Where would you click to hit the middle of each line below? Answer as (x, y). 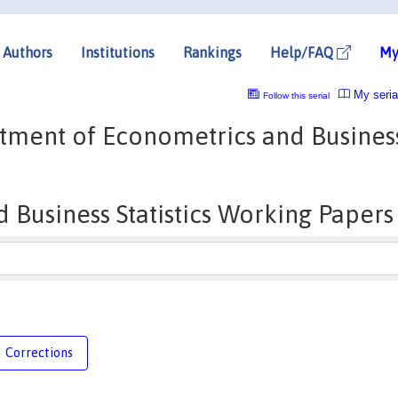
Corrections (39, 352)
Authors (28, 52)
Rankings (212, 52)
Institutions (118, 52)
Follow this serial (296, 95)
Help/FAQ (303, 52)
